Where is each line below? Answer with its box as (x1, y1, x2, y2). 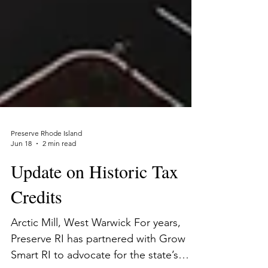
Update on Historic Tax (11, 185, 178, 209)
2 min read (42, 165, 76, 174)
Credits (11, 211, 62, 234)
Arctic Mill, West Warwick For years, (11, 242, 181, 255)
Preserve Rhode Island (11, 155, 82, 164)
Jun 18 (11, 165, 32, 174)
